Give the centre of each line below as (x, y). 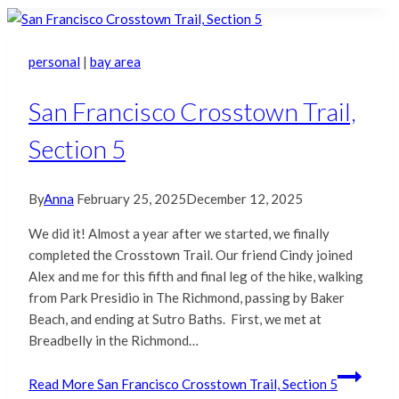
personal (54, 61)
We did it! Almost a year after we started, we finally (179, 234)
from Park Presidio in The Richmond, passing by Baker (187, 298)
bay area (115, 61)
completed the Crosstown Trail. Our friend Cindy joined (191, 255)
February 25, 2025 (131, 199)
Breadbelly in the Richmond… (114, 341)
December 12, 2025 (244, 199)
